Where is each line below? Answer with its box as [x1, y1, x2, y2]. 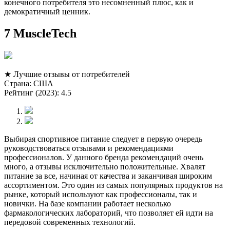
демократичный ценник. [4, 7, 90, 16]
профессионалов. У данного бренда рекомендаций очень [4, 152, 203, 162]
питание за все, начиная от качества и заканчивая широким [4, 171, 212, 180]
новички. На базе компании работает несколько [4, 199, 171, 208]
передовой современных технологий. [4, 217, 136, 226]
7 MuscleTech [4, 26, 76, 40]
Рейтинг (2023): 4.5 [4, 88, 71, 97]
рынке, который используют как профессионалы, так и [4, 189, 197, 199]
